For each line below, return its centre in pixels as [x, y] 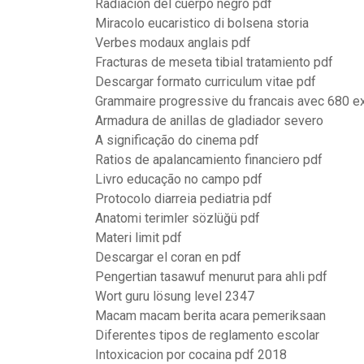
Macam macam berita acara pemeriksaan [210, 316]
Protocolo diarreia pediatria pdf [184, 199]
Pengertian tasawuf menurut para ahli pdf [211, 277]
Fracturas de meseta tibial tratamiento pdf [214, 62]
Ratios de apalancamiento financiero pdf [209, 160]
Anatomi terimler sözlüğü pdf [178, 218]
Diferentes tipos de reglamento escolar [207, 335]
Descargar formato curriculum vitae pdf [206, 82]
